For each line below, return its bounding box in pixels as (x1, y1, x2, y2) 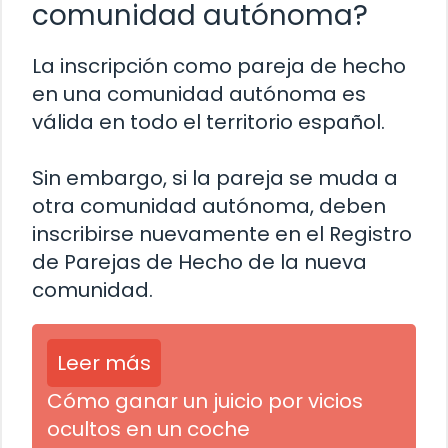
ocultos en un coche (47, 414, 250, 443)
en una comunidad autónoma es (32, 79, 366, 108)
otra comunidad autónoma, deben (32, 191, 386, 220)
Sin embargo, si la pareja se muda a (32, 163, 398, 192)
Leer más (57, 348, 151, 377)
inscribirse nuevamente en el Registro (32, 219, 412, 248)
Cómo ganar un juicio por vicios (47, 386, 363, 415)
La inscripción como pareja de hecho (32, 51, 406, 80)
